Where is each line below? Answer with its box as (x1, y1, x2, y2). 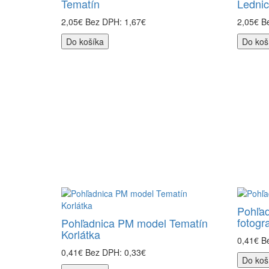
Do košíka (66, 35, 104, 47)
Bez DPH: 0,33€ (85, 246, 146, 258)
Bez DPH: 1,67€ (85, 16, 146, 28)
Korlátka (61, 226, 100, 242)
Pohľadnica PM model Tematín (61, 215, 208, 231)
